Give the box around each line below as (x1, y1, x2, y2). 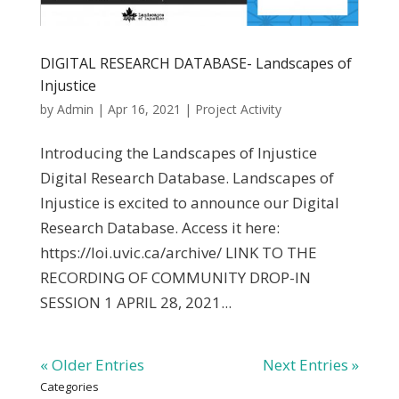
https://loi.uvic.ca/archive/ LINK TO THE (39, 242, 317, 264)
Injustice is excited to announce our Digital (39, 192, 339, 214)
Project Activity (194, 101, 281, 118)
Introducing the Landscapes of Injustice (39, 142, 317, 164)
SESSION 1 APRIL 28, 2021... (39, 292, 232, 313)
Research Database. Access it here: (39, 217, 280, 239)
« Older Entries (39, 354, 144, 376)
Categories (39, 379, 99, 395)
